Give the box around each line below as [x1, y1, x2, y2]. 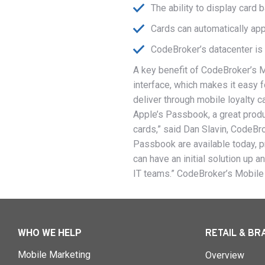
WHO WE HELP [18, 227, 82, 238]
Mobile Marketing [18, 249, 91, 260]
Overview [205, 250, 244, 261]
